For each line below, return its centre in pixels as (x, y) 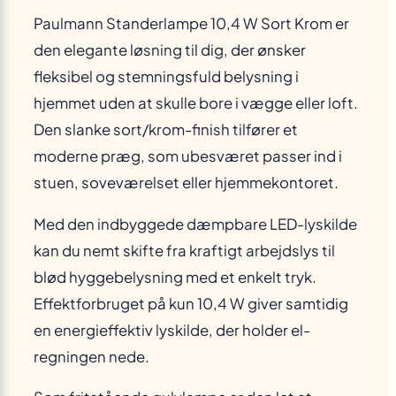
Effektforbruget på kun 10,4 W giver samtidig (191, 303)
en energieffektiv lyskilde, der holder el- (172, 330)
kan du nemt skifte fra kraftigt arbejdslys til (184, 250)
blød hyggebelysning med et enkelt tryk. (175, 277)
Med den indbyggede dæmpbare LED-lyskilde (195, 224)
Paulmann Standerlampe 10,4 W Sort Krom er (191, 23)
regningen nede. (91, 356)
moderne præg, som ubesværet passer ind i (188, 156)
